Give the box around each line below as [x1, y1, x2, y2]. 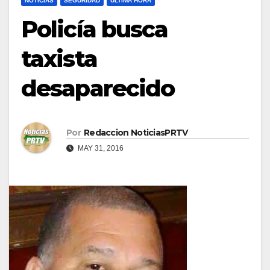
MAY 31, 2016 [76, 143, 124, 152]
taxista [21, 44, 97, 73]
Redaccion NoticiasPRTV [83, 127, 188, 138]
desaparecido [21, 74, 175, 102]
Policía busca [21, 14, 168, 43]
